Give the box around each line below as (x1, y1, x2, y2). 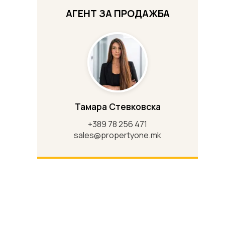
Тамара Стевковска (74, 100, 161, 113)
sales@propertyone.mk (74, 130, 161, 141)
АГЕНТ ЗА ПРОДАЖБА (65, 7, 170, 21)
